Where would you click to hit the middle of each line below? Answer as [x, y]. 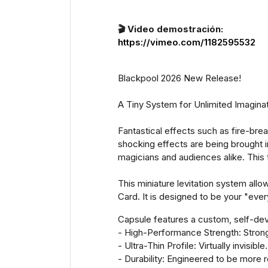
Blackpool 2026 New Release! [179, 78]
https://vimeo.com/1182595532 [187, 42]
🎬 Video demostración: [170, 29]
